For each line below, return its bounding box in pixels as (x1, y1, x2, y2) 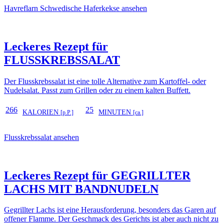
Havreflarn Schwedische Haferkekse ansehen (4, 3, 147, 12)
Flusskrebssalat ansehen (4, 132, 79, 141)
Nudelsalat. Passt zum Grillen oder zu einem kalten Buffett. (4, 85, 190, 94)
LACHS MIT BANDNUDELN (4, 182, 158, 195)
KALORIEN (22, 108, 60, 116)
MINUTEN (98, 108, 133, 116)
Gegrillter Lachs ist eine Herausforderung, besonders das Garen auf (4, 205, 216, 214)
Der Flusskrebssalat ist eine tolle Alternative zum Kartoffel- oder (4, 76, 206, 85)
